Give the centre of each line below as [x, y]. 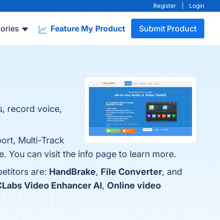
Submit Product [168, 28]
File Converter [131, 172]
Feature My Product [87, 28]
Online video [134, 185]
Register [165, 6]
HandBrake [72, 172]
